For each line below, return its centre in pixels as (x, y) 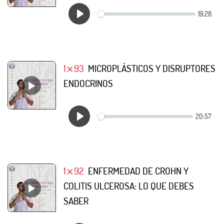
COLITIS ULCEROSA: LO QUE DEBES (129, 186)
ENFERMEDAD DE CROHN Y (138, 171)
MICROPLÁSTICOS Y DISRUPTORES (151, 68)
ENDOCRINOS (88, 83)
